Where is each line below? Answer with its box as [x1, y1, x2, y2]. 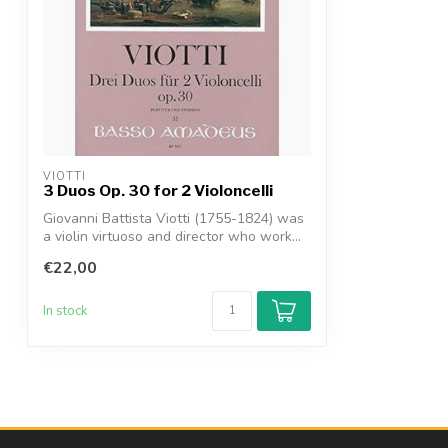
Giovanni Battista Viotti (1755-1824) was [43, 209, 304, 228]
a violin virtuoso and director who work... [43, 227, 301, 246]
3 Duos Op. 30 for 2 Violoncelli [43, 181, 273, 200]
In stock [43, 302, 88, 321]
